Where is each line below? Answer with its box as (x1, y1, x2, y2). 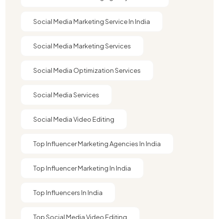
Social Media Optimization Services (33, 66, 141, 75)
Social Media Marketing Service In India (33, 18, 151, 26)
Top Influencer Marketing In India (33, 164, 131, 173)
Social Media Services (33, 91, 100, 99)
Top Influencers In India (33, 189, 103, 197)
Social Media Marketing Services (33, 42, 131, 50)
